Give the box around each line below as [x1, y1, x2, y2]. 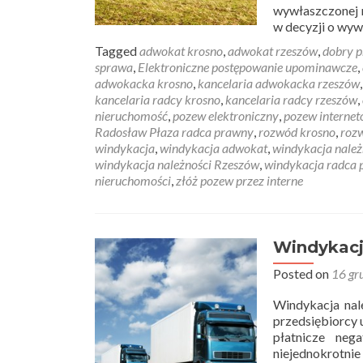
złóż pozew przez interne [176, 173, 303, 188]
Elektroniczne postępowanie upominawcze [138, 59, 357, 75]
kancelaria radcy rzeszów [225, 92, 357, 107]
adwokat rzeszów [228, 43, 318, 58]
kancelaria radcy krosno [95, 92, 220, 107]
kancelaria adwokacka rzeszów [198, 75, 360, 91]
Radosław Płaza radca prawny [95, 124, 254, 139]
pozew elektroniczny [173, 108, 279, 123]
